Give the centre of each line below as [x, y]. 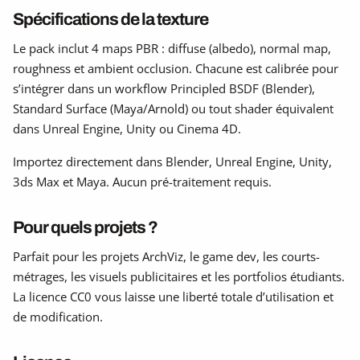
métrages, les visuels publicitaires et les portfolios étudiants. [179, 276]
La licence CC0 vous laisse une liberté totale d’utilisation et [173, 296]
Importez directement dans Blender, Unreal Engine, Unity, [172, 161]
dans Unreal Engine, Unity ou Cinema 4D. [127, 128]
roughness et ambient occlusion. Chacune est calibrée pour [176, 68]
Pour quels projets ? [85, 227]
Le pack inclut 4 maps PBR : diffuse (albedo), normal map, [172, 48]
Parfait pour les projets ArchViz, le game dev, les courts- [166, 256]
